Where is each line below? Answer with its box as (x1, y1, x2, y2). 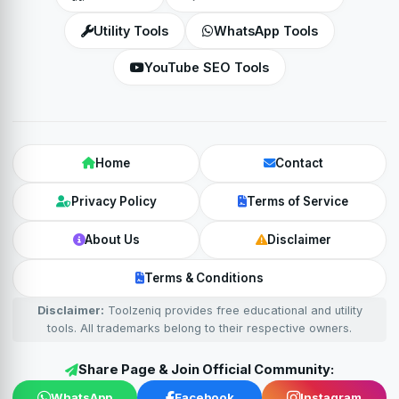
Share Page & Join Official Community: (78, 362, 334, 378)
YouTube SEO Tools (144, 60, 269, 75)
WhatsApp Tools (214, 23, 318, 38)
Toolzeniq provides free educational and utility (103, 304, 362, 317)
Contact (274, 156, 323, 170)
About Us (84, 232, 140, 247)
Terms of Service (247, 194, 348, 208)
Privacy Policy (70, 194, 157, 208)
